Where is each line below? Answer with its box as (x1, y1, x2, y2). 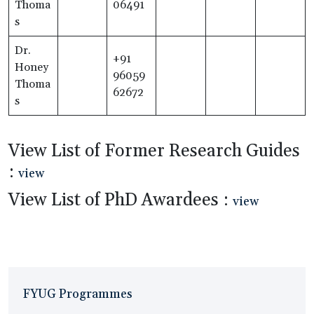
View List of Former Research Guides (8, 140, 300, 163)
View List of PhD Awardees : (8, 189, 233, 212)
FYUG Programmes (22, 287, 132, 302)
